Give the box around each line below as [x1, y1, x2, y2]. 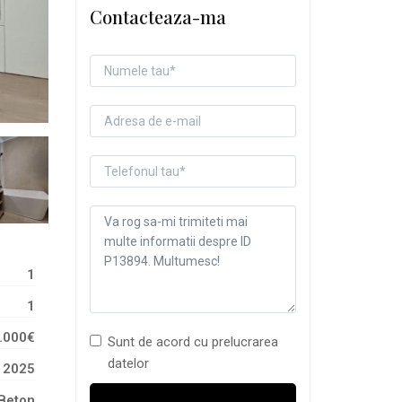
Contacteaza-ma [89, 4, 226, 29]
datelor [107, 354, 149, 371]
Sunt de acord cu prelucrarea [107, 333, 278, 350]
